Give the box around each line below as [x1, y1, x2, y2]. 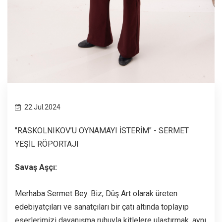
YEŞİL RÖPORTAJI [15, 139, 79, 149]
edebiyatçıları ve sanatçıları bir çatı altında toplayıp [15, 202, 189, 212]
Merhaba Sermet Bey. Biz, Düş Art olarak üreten [15, 188, 177, 198]
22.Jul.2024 [23, 103, 60, 111]
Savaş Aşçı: [15, 162, 57, 172]
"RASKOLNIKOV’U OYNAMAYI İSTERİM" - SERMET [15, 125, 189, 135]
